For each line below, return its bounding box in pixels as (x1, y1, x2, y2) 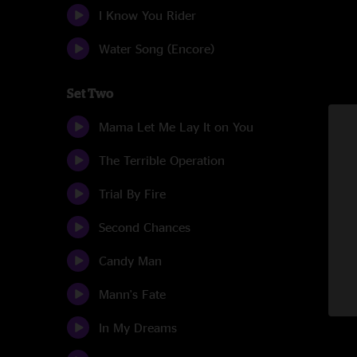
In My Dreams (99, 320, 177, 335)
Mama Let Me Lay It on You (99, 120, 253, 134)
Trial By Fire (99, 186, 166, 201)
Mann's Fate (99, 287, 166, 301)
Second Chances (99, 220, 190, 234)
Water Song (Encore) (99, 41, 214, 56)
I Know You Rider (99, 8, 196, 22)
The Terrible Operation (99, 153, 225, 167)
